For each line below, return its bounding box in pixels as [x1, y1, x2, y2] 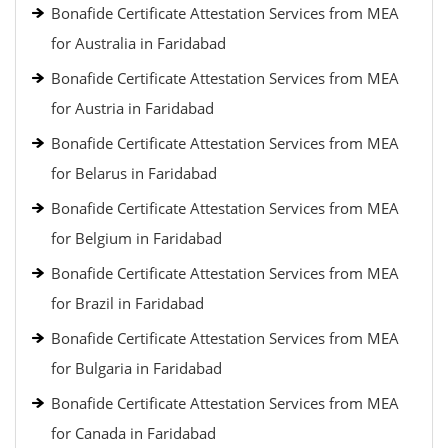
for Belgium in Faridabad [51, 228, 222, 248]
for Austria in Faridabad [51, 98, 214, 118]
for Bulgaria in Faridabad [51, 358, 222, 378]
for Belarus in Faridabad [51, 163, 217, 183]
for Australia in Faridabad [51, 33, 226, 53]
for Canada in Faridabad [51, 423, 216, 443]
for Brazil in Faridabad [51, 293, 204, 313]
